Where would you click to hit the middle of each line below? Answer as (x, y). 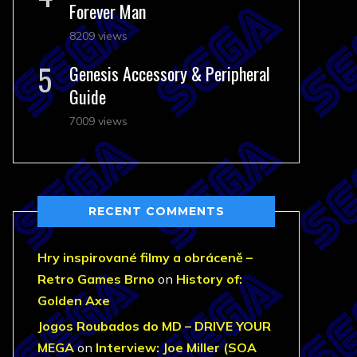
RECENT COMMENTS (156, 211)
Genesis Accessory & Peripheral (170, 73)
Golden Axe (74, 300)
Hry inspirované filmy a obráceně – (145, 257)
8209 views (98, 36)
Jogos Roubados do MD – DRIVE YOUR (154, 326)
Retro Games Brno (96, 279)
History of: (209, 279)
